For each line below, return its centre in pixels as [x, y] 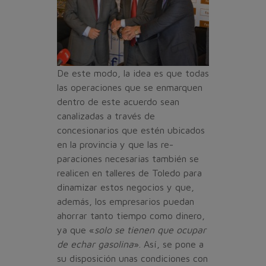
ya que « [76, 229]
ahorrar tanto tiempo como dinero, [131, 215]
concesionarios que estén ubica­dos [131, 130]
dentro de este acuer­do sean [118, 101]
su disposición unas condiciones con [132, 258]
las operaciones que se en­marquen [130, 87]
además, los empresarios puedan [126, 201]
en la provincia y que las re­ [115, 144]
